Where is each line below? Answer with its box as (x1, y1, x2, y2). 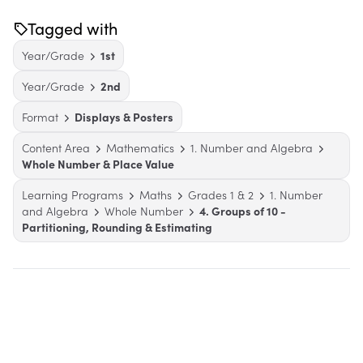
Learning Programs (22, 186, 123, 203)
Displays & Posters (75, 109, 173, 126)
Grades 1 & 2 (188, 186, 254, 203)
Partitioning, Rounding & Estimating (22, 219, 212, 236)
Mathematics (106, 139, 174, 156)
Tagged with (28, 17, 118, 40)
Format (22, 109, 58, 126)
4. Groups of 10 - (199, 203, 286, 220)
